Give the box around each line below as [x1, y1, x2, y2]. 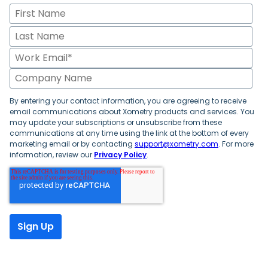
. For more [218, 139, 254, 150]
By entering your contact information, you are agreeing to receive [10, 96, 246, 106]
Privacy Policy [94, 150, 147, 160]
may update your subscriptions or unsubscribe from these [10, 117, 222, 128]
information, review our [10, 150, 94, 160]
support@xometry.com [135, 139, 218, 150]
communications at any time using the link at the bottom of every [10, 128, 249, 139]
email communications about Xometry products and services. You [10, 106, 254, 117]
